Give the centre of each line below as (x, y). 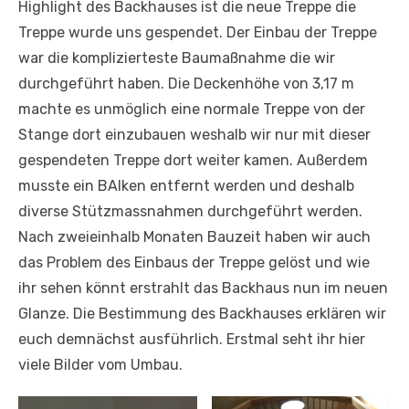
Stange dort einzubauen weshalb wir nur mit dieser (194, 135)
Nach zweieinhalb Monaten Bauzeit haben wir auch (194, 237)
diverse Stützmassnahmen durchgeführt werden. (190, 211)
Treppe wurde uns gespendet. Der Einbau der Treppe (198, 32)
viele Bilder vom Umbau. (100, 365)
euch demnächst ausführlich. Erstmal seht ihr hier (192, 339)
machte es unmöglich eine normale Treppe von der (192, 109)
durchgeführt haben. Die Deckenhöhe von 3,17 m (186, 84)
